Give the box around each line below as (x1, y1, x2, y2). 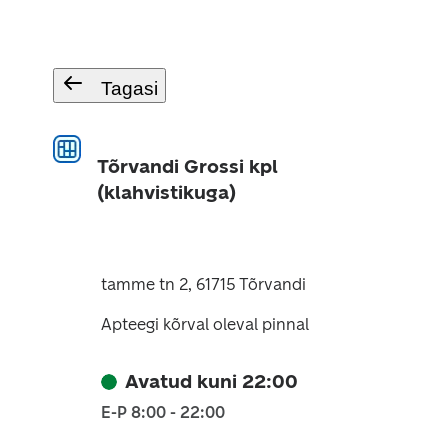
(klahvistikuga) (96, 181, 236, 204)
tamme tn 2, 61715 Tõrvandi (100, 275, 306, 294)
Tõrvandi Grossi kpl (96, 155, 278, 178)
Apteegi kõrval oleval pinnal (100, 315, 309, 334)
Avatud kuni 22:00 (124, 370, 298, 393)
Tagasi (100, 78, 158, 99)
